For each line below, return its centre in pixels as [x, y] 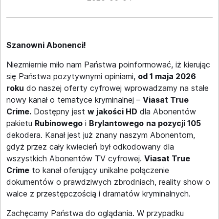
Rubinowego [59, 123]
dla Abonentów [167, 111]
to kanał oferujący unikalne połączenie [99, 170]
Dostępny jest [59, 111]
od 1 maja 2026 [167, 76]
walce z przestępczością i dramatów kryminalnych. [99, 194]
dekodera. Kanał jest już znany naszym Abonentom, [101, 135]
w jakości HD [112, 111]
